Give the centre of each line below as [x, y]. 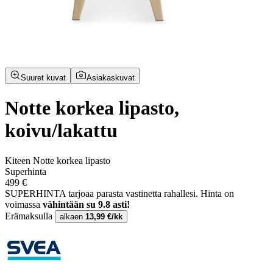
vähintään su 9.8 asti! [86, 204]
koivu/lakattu [61, 131]
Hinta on [217, 193]
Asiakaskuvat [111, 77]
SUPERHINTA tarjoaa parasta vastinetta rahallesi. [103, 193]
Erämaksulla [30, 216]
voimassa [24, 204]
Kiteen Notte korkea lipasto [58, 160]
